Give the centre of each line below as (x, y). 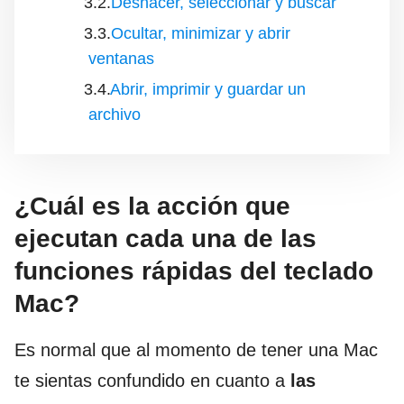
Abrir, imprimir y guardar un (208, 90)
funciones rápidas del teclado (194, 271)
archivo (115, 115)
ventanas (121, 59)
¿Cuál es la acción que (152, 207)
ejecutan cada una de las (165, 239)
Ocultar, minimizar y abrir (201, 34)
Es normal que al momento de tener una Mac (196, 350)
